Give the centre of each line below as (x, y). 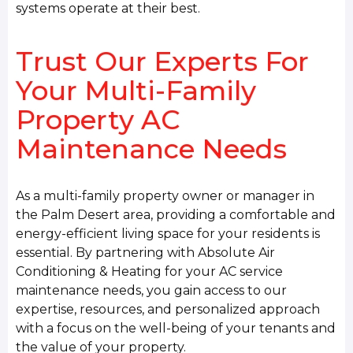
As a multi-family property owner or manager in (165, 195)
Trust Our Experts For (163, 62)
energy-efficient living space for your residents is (168, 233)
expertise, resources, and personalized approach (168, 309)
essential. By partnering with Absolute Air (146, 252)
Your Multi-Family (136, 91)
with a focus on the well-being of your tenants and (176, 328)
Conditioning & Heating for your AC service (150, 271)
